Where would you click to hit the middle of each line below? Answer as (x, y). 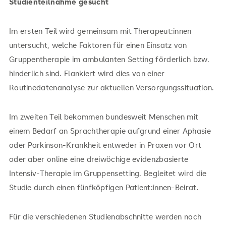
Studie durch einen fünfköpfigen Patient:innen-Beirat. (104, 187)
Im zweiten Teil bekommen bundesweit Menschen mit (104, 116)
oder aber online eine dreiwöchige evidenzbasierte (99, 159)
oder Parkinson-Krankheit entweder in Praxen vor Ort (105, 145)
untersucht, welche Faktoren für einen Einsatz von (98, 45)
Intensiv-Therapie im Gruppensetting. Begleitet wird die (108, 173)
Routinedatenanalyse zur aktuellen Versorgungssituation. (112, 87)
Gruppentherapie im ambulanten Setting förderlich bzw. (109, 59)
